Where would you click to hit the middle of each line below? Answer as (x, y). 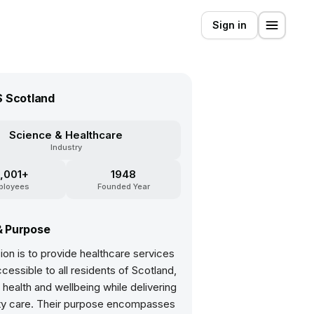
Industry (66, 147)
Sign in (230, 25)
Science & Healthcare (66, 135)
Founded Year (123, 186)
